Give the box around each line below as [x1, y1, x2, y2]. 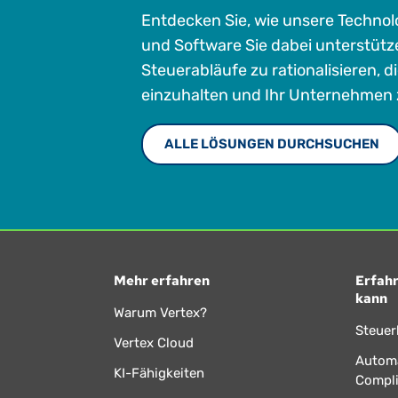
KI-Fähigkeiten [113, 364, 204, 381]
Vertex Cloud [113, 334, 194, 351]
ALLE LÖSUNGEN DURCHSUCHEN [163, 135, 379, 152]
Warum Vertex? [113, 304, 207, 321]
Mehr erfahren [113, 271, 210, 290]
